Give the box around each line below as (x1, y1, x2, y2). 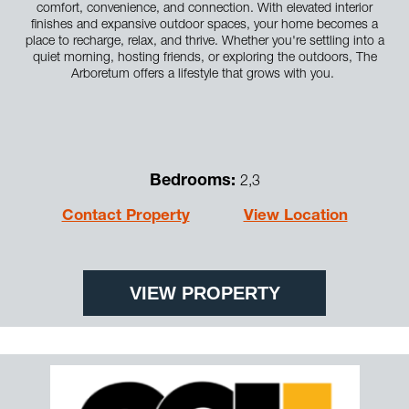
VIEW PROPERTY (129, 282, 280, 303)
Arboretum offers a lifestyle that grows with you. (71, 68, 338, 81)
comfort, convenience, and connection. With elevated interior (37, 2, 372, 16)
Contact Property (61, 208, 190, 225)
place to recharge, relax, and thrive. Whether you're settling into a (25, 35, 384, 48)
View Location (243, 208, 348, 225)
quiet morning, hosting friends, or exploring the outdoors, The (32, 51, 377, 65)
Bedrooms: (149, 173, 240, 190)
